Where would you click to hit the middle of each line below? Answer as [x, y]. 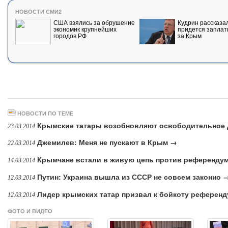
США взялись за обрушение [94, 22]
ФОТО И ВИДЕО [30, 211]
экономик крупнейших [85, 28]
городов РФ [70, 35]
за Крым [189, 35]
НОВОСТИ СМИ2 [38, 11]
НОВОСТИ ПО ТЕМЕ [45, 113]
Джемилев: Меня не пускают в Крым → [107, 142]
